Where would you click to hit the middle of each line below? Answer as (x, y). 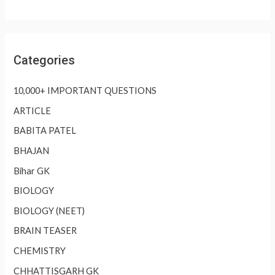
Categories (45, 60)
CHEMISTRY (40, 251)
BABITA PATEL (45, 131)
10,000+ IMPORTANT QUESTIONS (85, 90)
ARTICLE (33, 110)
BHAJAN (32, 150)
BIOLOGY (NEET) (49, 211)
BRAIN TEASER (45, 231)
